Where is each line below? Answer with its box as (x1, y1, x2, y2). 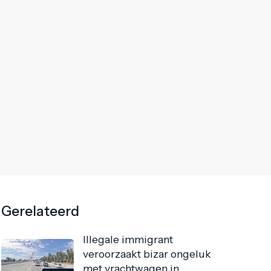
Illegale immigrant (83, 233, 174, 246)
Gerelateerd (1, 203, 80, 220)
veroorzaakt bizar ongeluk (83, 247, 212, 261)
